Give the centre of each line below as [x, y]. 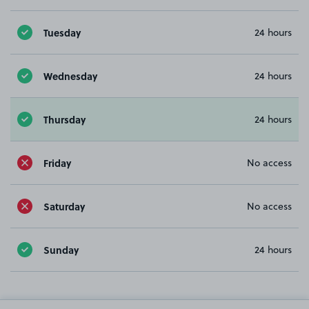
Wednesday [70, 76]
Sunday [61, 249]
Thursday [64, 119]
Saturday [64, 206]
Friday [57, 162]
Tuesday [62, 32]
